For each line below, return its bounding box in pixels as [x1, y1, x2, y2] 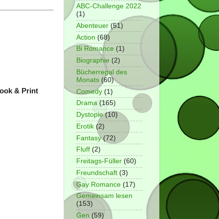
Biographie [76, 57, 109, 65]
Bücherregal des [76, 68, 127, 76]
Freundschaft [76, 169, 117, 176]
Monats [76, 76, 99, 84]
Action [76, 33, 95, 41]
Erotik [76, 122, 94, 130]
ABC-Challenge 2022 [76, 2, 141, 10]
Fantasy [76, 134, 101, 142]
